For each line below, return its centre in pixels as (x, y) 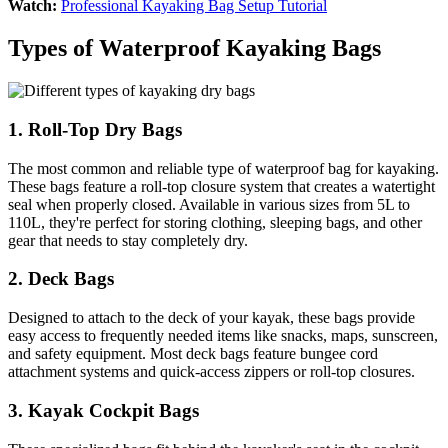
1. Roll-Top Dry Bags (95, 129)
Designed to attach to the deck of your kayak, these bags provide (211, 318)
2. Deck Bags (61, 279)
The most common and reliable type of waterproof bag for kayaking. (223, 168)
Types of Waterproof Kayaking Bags (194, 48)
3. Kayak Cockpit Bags (103, 410)
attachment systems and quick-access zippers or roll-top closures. (211, 372)
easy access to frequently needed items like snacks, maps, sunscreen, (223, 336)
